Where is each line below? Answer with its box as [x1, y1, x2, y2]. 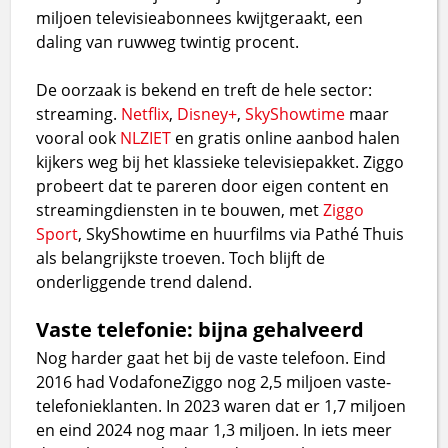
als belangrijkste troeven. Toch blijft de [36, 246, 326, 269]
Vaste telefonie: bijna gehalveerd [36, 315, 365, 343]
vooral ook [36, 126, 121, 149]
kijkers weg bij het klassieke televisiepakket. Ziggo [36, 150, 405, 173]
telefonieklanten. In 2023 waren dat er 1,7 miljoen [36, 394, 407, 417]
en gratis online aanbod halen [171, 126, 401, 149]
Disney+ [177, 102, 238, 125]
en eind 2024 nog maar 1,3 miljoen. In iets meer [36, 418, 393, 441]
